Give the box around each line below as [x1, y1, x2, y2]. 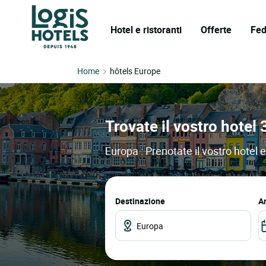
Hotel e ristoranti [110, 23, 182, 36]
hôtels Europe [110, 65, 160, 77]
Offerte [201, 23, 232, 36]
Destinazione [115, 195, 165, 207]
